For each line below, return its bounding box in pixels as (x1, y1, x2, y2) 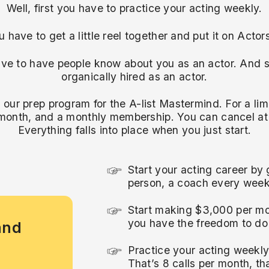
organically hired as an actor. (61, 70, 208, 83)
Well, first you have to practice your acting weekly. (7, 2, 262, 15)
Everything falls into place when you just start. (17, 124, 252, 137)
